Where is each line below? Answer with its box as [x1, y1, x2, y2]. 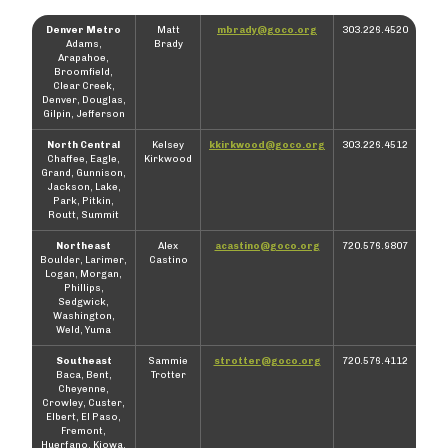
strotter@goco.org [213, 354, 321, 366]
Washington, [52, 309, 115, 321]
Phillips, [63, 281, 104, 293]
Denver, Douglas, [41, 93, 126, 105]
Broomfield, [54, 65, 113, 77]
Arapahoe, [58, 51, 109, 63]
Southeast [55, 354, 112, 366]
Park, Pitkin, [53, 194, 114, 206]
